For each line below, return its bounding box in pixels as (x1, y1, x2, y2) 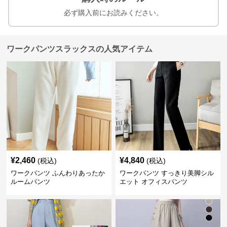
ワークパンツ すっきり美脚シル (119, 169, 214, 177)
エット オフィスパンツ (119, 178, 187, 185)
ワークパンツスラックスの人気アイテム (7, 45, 153, 53)
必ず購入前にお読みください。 (64, 9, 163, 17)
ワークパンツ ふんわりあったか (11, 169, 105, 177)
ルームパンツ (11, 178, 51, 185)
